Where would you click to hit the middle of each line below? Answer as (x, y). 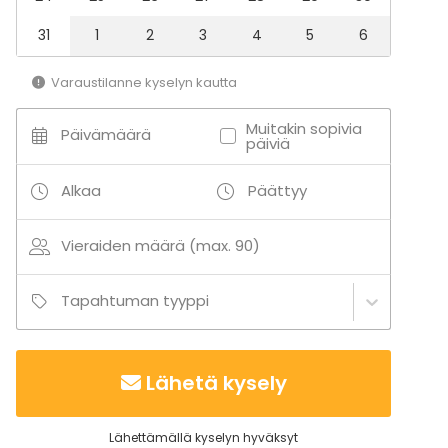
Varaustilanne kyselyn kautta (144, 82)
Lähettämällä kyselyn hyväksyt (203, 437)
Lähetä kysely (216, 382)
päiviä (267, 143)
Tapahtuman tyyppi (135, 300)
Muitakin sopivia (303, 128)
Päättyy (277, 190)
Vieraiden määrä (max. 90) (160, 245)
